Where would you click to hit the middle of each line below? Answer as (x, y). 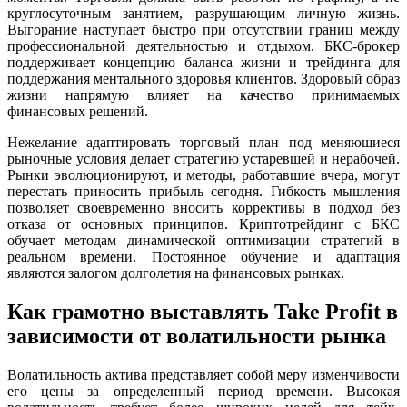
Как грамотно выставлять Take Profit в (203, 311)
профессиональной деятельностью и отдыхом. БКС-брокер (203, 46)
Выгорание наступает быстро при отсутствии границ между (203, 30)
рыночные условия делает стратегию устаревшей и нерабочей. (203, 159)
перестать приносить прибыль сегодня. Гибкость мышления (203, 192)
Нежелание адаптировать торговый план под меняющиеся (203, 143)
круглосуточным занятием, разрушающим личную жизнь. (203, 14)
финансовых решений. (78, 112)
